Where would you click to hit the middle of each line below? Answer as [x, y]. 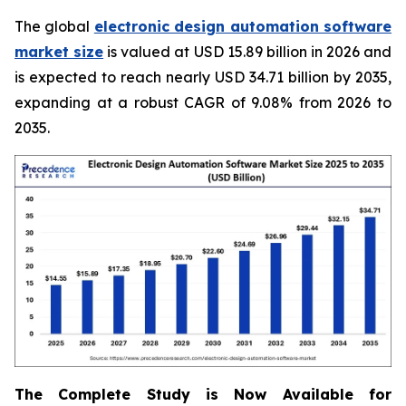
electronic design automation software [243, 26]
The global [54, 26]
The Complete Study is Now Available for [203, 394]
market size [59, 52]
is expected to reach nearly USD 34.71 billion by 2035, [203, 77]
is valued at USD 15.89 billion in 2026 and [248, 52]
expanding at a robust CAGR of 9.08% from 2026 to [203, 102]
